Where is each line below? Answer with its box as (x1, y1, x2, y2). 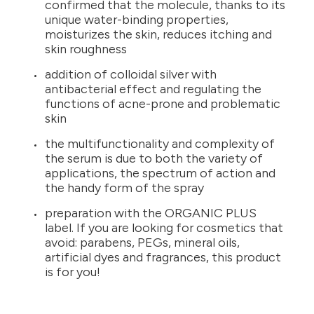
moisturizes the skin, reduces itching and (45, 27, 272, 43)
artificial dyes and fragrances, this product (45, 250, 281, 266)
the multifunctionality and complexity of (45, 136, 275, 152)
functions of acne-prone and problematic (45, 96, 280, 112)
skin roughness (45, 41, 127, 57)
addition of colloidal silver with (45, 67, 217, 83)
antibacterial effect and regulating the (45, 81, 261, 97)
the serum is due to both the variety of (45, 151, 263, 167)
